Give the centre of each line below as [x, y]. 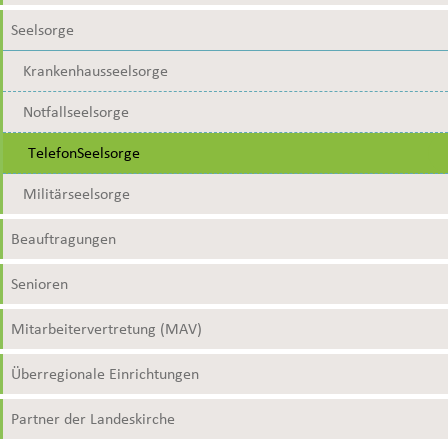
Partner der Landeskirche [93, 419]
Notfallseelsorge [76, 112]
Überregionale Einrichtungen [105, 374]
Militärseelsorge [76, 194]
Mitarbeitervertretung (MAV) [106, 329]
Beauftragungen [63, 239]
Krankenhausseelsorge [95, 71]
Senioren [39, 284]
